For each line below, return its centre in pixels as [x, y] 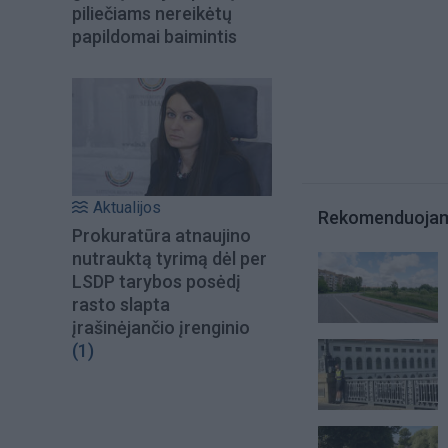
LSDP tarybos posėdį [156, 282]
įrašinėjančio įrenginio [161, 328]
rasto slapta [121, 305]
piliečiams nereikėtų [152, 13]
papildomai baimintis [154, 36]
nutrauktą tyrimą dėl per [169, 259]
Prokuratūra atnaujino [161, 236]
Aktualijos [127, 208]
